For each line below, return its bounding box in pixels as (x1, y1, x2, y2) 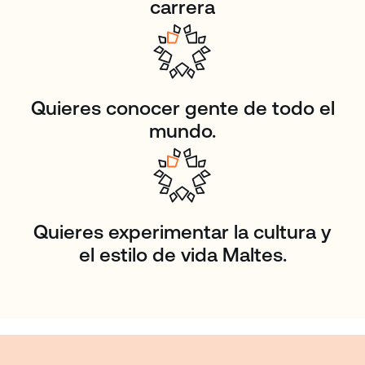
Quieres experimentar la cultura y (33, 221, 332, 244)
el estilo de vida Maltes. (78, 244, 287, 266)
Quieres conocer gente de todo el (30, 97, 335, 120)
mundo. (149, 120, 216, 143)
